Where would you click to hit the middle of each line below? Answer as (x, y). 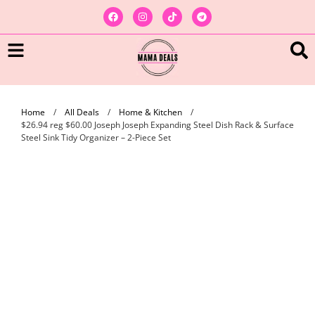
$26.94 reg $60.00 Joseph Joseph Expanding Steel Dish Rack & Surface (157, 124)
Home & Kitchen (150, 112)
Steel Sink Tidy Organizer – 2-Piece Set (96, 137)
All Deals (82, 112)
